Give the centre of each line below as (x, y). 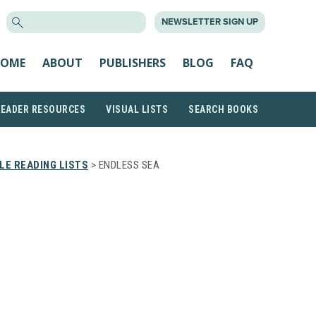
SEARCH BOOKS (223, 109)
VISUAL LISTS (137, 109)
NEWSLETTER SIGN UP (210, 22)
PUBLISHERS (133, 62)
